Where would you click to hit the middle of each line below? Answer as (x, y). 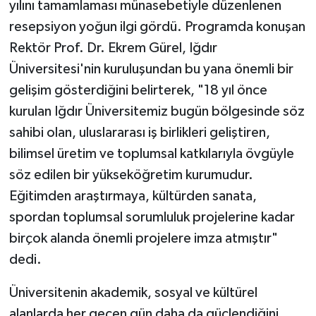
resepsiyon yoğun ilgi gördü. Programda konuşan (157, 27)
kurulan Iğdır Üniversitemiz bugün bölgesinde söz (157, 112)
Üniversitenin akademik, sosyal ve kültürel (133, 293)
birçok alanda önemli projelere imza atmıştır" (143, 239)
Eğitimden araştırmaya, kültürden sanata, (133, 196)
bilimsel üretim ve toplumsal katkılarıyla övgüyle (151, 154)
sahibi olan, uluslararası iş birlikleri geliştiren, (139, 133)
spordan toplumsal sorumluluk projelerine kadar (152, 218)
